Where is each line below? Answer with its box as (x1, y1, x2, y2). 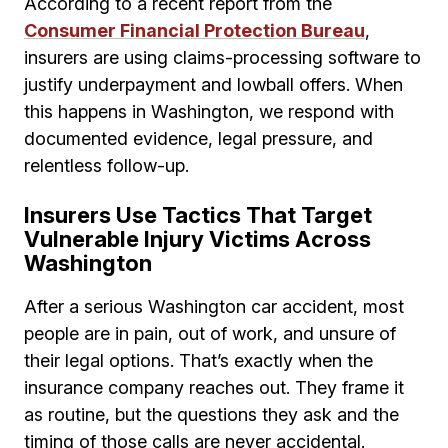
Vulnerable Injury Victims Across (24, 226, 371, 253)
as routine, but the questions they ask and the (24, 404, 399, 426)
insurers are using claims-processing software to (24, 47, 421, 69)
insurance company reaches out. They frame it (24, 377, 404, 399)
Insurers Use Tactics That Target (24, 202, 372, 229)
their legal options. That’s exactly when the (24, 350, 373, 372)
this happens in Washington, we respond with (24, 101, 394, 123)
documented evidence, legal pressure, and (24, 128, 373, 150)
